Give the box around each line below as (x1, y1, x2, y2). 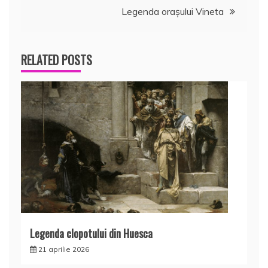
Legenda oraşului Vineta (121, 5, 224, 18)
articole (20, 16, 73, 45)
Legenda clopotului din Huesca (30, 226, 153, 242)
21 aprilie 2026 (38, 245, 89, 254)
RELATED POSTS (21, 51, 92, 69)
